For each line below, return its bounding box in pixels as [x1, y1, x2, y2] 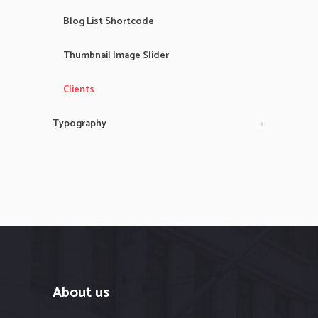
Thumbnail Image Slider [63, 48, 169, 65]
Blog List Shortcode [63, 13, 154, 31]
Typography [53, 116, 106, 133]
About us [53, 281, 109, 305]
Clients [63, 82, 94, 99]
